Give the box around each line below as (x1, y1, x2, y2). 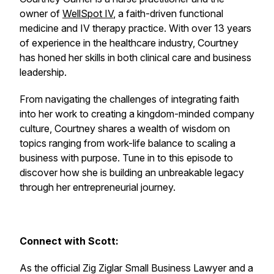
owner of (20, 7, 62, 20)
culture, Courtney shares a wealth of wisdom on (20, 122, 230, 135)
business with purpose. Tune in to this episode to (20, 152, 233, 164)
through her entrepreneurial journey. (20, 181, 176, 193)
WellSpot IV (62, 7, 113, 20)
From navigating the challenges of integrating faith (20, 93, 239, 105)
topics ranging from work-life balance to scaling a (20, 137, 235, 149)
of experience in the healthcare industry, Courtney (20, 37, 239, 49)
